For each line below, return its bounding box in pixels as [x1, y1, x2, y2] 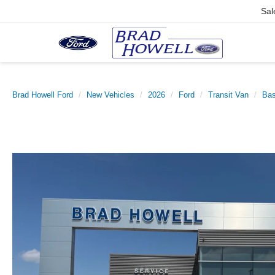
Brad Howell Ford [12, 90, 73, 99]
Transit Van [208, 90, 249, 99]
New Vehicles [87, 90, 134, 99]
